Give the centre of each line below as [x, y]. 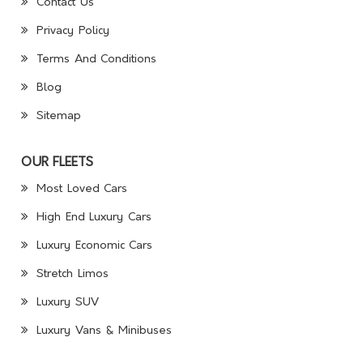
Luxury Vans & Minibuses [102, 331]
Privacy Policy [70, 31]
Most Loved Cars [80, 189]
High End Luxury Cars [92, 218]
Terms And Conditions [94, 60]
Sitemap [57, 116]
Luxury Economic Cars [92, 246]
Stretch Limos [70, 274]
